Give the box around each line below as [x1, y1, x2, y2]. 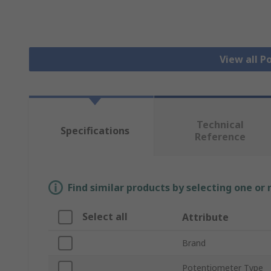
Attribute [182, 211, 229, 224]
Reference [194, 130, 246, 144]
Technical [196, 118, 244, 132]
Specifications [60, 124, 129, 138]
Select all [82, 210, 128, 224]
